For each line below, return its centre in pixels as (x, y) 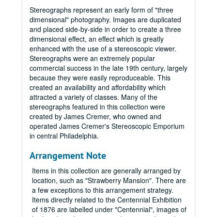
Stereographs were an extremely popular (92, 58)
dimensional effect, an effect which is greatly (97, 39)
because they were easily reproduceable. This (100, 77)
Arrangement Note (68, 155)
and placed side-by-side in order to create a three (105, 29)
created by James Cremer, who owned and (95, 116)
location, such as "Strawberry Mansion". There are (109, 180)
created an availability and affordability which (98, 87)
